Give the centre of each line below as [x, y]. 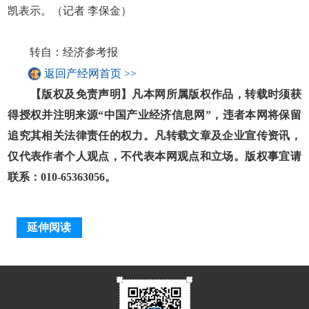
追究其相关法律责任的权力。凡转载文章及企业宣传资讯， [154, 135]
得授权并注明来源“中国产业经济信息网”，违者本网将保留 [154, 114]
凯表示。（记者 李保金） [70, 10]
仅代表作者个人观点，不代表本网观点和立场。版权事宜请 [154, 156]
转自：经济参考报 [63, 52]
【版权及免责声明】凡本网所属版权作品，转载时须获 [154, 94]
